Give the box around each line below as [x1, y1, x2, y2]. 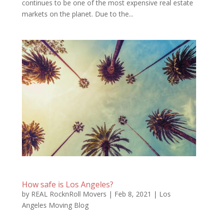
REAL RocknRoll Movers [31, 189, 107, 199]
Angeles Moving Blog [21, 200, 89, 210]
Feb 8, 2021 [114, 189, 151, 199]
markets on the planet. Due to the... [21, 9, 133, 18]
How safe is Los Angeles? [21, 179, 113, 190]
